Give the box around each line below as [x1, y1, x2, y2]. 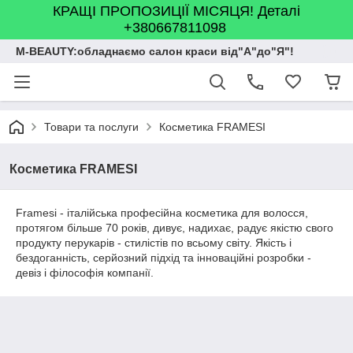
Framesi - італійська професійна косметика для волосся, [16, 206, 308, 219]
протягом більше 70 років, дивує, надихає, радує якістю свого [16, 221, 333, 234]
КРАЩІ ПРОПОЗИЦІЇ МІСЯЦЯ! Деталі [53, 3, 300, 19]
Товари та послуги [44, 121, 139, 133]
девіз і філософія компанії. [16, 266, 154, 279]
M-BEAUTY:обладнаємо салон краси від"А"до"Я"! [16, 45, 294, 58]
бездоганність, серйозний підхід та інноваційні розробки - [16, 251, 311, 264]
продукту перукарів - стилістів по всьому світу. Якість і [16, 236, 292, 249]
